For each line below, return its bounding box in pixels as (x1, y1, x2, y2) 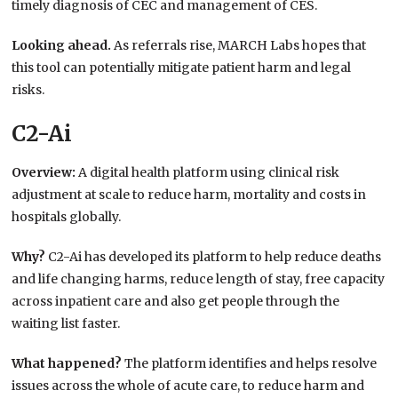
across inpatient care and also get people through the (12, 293, 340, 310)
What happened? (12, 355, 125, 372)
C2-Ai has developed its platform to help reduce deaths (48, 249, 382, 266)
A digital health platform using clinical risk (78, 164, 340, 181)
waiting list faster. (12, 315, 121, 332)
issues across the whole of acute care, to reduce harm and (12, 378, 365, 394)
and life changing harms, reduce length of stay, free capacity (12, 271, 386, 288)
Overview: (12, 164, 79, 181)
